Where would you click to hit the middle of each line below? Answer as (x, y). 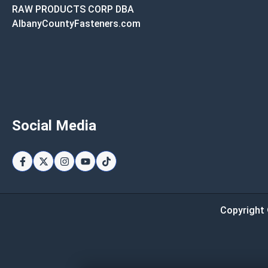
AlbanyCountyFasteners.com (76, 24)
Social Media (54, 126)
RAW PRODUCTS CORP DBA (73, 9)
